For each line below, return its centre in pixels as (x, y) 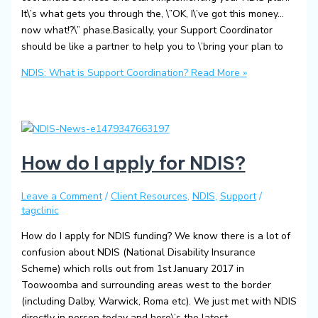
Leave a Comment (61, 196)
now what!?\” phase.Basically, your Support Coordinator (147, 30)
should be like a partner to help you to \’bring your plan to (152, 46)
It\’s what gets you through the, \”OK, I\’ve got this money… (152, 13)
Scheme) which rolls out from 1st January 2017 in (132, 268)
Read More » (217, 72)
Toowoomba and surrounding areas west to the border (146, 285)
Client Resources (149, 196)
